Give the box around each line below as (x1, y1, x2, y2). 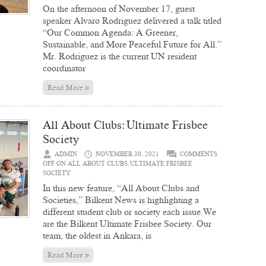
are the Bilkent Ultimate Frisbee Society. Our (43, 217, 211, 230)
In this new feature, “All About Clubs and (43, 182, 199, 194)
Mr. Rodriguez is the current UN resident (43, 50, 197, 62)
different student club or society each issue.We (43, 205, 216, 218)
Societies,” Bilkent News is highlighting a (43, 194, 199, 206)
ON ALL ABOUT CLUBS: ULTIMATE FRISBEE (55, 159, 192, 168)
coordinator (43, 62, 85, 74)
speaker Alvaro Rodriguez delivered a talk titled (43, 14, 221, 27)
